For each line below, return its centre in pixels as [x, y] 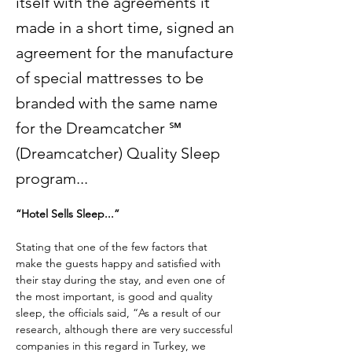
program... [52, 178]
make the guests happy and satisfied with [120, 263]
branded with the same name [117, 103]
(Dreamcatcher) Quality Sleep [118, 153]
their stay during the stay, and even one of [122, 280]
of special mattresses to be [110, 78]
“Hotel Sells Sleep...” [68, 214]
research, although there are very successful [126, 329]
